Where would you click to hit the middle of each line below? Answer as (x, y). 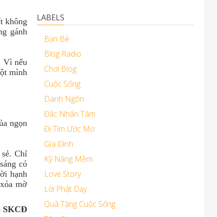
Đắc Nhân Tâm (70, 114)
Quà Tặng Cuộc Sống (80, 204)
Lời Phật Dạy (65, 189)
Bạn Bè (57, 39)
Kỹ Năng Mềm (68, 159)
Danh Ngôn (64, 99)
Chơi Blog (60, 69)
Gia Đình (59, 144)
